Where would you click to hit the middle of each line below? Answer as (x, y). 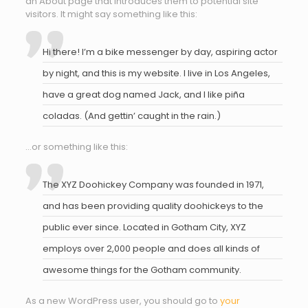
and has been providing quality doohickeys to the (153, 206)
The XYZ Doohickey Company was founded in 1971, (153, 185)
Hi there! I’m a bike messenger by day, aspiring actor (160, 52)
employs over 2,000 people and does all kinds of (151, 249)
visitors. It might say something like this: (111, 14)
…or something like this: (76, 147)
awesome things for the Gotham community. (142, 270)
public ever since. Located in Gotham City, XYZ (144, 227)
